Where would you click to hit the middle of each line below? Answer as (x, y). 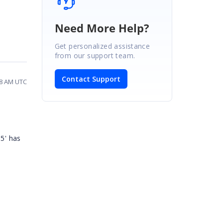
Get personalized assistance (102, 46)
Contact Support (91, 79)
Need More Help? (102, 28)
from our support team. (95, 55)
